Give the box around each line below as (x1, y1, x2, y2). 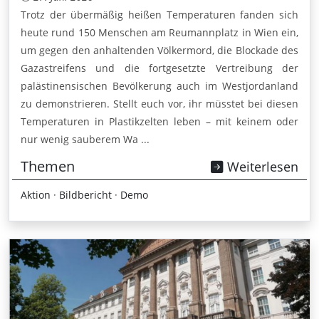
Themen (21, 156, 75, 176)
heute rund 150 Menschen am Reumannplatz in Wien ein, (21, 25, 298, 39)
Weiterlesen (224, 157, 298, 175)
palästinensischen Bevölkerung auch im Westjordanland (21, 78, 298, 93)
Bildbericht (59, 187, 112, 202)
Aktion (21, 187, 51, 202)
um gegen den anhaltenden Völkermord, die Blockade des (21, 43, 298, 57)
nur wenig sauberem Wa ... (21, 132, 150, 146)
